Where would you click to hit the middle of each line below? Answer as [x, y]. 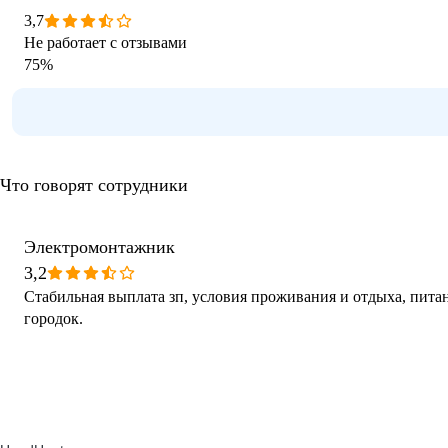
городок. [53, 318]
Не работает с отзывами [105, 42]
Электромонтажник [99, 247]
